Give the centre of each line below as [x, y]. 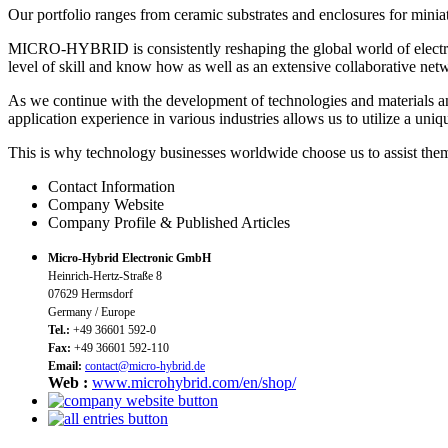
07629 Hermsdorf [90, 293]
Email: [66, 365]
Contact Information [111, 186]
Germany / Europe [91, 311]
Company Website [106, 204]
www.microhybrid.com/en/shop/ [194, 382]
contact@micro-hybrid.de [145, 365]
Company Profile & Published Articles [169, 222]
